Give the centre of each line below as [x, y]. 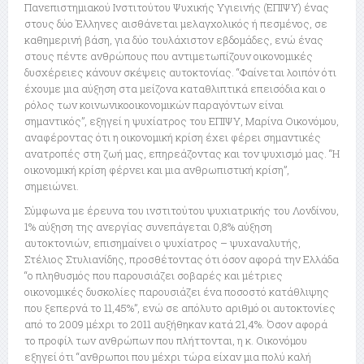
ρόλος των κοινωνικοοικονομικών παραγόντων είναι [154, 105]
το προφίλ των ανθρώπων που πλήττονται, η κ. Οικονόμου [166, 341]
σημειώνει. [52, 186]
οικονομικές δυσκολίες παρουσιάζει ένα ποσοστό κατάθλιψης [177, 292]
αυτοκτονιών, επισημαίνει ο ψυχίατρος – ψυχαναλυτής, [162, 243]
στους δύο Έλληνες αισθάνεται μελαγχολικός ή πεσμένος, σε [176, 24]
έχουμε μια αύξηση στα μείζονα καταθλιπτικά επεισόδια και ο [175, 89]
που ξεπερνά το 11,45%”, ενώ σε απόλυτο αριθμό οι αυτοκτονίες [180, 308]
